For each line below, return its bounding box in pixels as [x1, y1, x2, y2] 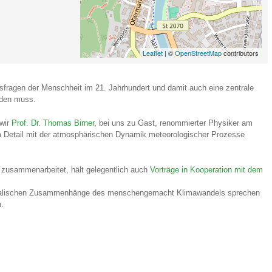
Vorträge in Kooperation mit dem [150, 165, 263, 174]
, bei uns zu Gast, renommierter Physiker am [94, 118, 253, 127]
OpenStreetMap [175, 48, 222, 58]
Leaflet [143, 48, 163, 58]
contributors [222, 48, 259, 58]
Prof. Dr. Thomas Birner [12, 118, 94, 127]
